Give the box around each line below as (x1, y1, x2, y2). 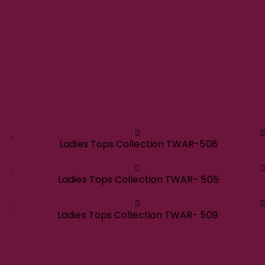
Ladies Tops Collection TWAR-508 (59, 137, 218, 151)
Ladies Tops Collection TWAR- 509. (57, 208, 219, 222)
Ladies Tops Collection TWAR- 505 (58, 173, 219, 186)
